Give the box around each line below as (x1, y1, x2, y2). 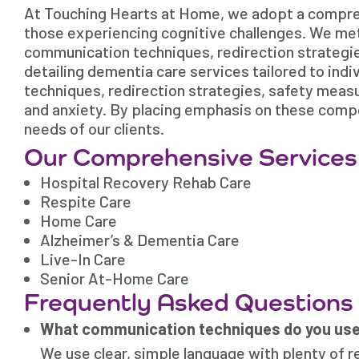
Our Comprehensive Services (24, 143, 357, 172)
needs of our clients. (24, 119, 164, 139)
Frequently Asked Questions (24, 288, 353, 317)
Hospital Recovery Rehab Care (40, 172, 252, 192)
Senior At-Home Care (40, 268, 189, 288)
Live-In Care (40, 249, 126, 269)
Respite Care (40, 192, 131, 212)
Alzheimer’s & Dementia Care (40, 230, 240, 250)
